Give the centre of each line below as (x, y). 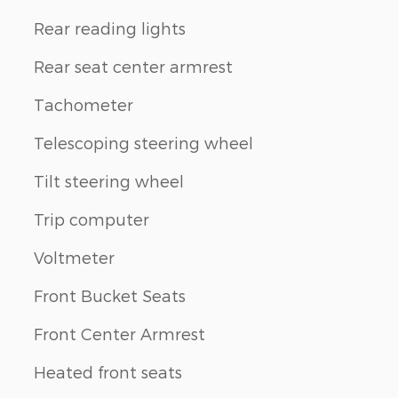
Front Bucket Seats (110, 295)
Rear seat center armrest (133, 66)
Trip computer (92, 219)
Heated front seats (108, 371)
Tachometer (84, 104)
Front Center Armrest (119, 333)
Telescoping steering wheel (143, 142)
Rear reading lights (110, 28)
